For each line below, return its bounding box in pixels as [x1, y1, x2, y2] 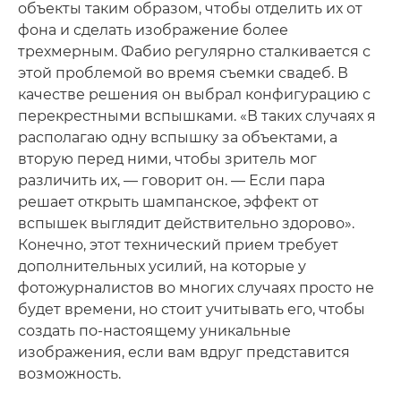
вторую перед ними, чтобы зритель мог [18, 149, 317, 167]
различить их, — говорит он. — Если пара [18, 171, 325, 189]
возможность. [18, 364, 121, 382]
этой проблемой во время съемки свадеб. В [18, 64, 348, 81]
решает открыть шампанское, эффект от [18, 192, 319, 210]
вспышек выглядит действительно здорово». [18, 214, 354, 232]
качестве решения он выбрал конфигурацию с [18, 85, 371, 103]
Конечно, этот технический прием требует [18, 235, 338, 253]
